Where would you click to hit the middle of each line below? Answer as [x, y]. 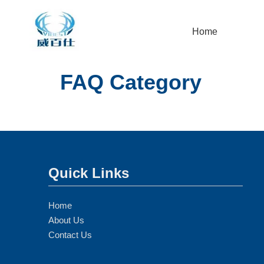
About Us [66, 220]
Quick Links [89, 173]
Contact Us [70, 235]
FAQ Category [131, 82]
